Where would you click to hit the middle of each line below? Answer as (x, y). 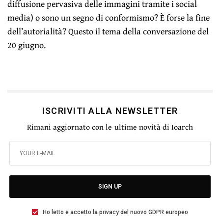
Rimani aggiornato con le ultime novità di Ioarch (110, 127)
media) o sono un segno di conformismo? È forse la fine (109, 18)
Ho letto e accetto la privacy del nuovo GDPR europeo (115, 212)
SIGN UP (110, 187)
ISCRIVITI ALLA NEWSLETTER (110, 111)
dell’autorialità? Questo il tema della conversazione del (108, 31)
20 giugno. (27, 45)
